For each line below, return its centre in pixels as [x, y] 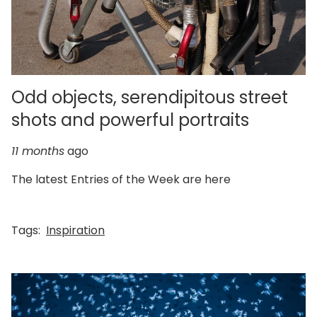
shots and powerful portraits [130, 120]
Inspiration [75, 230]
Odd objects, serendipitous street [150, 97]
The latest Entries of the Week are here [121, 179]
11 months [38, 151]
